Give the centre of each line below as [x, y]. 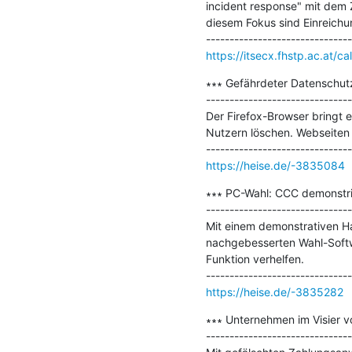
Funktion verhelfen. [255, 258]
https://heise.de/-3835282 [274, 291]
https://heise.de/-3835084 [275, 165]
